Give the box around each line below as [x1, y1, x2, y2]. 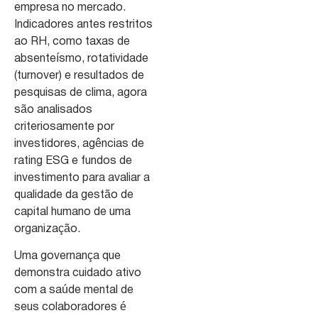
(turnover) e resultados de [14, 70, 144, 81]
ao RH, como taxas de [14, 36, 130, 47]
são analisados [14, 104, 92, 115]
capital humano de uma [14, 207, 131, 217]
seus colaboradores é [14, 302, 126, 313]
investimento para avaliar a [14, 172, 150, 183]
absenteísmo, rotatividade [14, 53, 148, 64]
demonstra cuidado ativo [14, 268, 141, 279]
